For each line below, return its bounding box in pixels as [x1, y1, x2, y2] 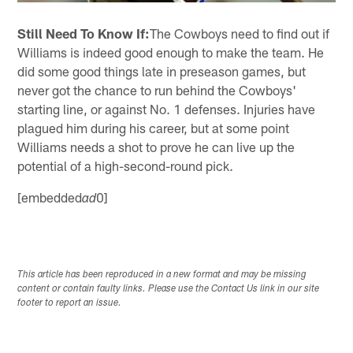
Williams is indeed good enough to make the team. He [17, 43, 325, 60]
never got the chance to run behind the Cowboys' [17, 81, 297, 98]
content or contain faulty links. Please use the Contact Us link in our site [17, 284, 320, 294]
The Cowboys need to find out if [150, 24, 330, 41]
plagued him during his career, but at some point [17, 119, 290, 136]
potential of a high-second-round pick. [17, 157, 234, 173]
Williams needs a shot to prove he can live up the [17, 138, 295, 154]
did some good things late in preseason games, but [17, 62, 307, 79]
